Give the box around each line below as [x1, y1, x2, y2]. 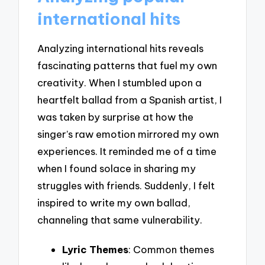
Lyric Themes [62, 243, 128, 256]
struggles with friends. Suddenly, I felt [37, 179, 215, 192]
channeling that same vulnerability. [37, 213, 203, 226]
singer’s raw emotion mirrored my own [37, 127, 219, 140]
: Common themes [128, 243, 214, 256]
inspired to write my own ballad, [37, 196, 191, 209]
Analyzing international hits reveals [37, 41, 204, 54]
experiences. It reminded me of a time [37, 144, 217, 157]
